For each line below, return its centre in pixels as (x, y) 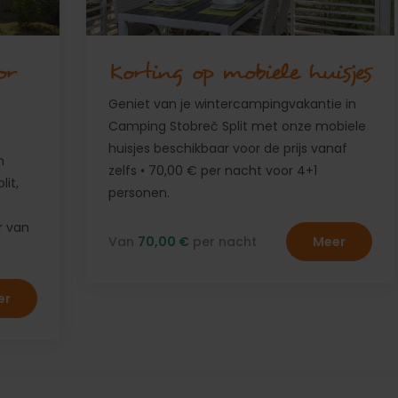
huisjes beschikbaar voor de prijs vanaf (227, 148)
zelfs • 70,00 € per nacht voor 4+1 (212, 171)
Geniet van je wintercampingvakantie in (232, 104)
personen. (139, 193)
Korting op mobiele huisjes (239, 72)
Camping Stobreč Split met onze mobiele (237, 126)
